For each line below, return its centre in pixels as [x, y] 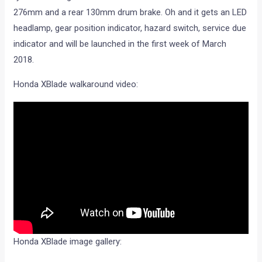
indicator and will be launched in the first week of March [120, 44]
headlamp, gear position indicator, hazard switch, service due [130, 28]
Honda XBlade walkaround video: [76, 84]
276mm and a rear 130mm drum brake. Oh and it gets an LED [130, 12]
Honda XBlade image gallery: [68, 241]
